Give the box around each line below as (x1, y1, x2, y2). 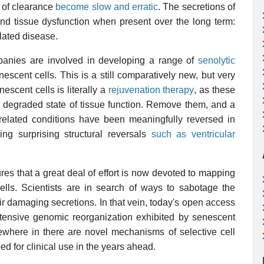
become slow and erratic (55, 2, 159, 12)
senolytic (198, 55, 235, 65)
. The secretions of (158, 2, 236, 12)
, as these (194, 85, 236, 95)
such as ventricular (151, 129, 236, 139)
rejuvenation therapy (108, 85, 194, 95)
